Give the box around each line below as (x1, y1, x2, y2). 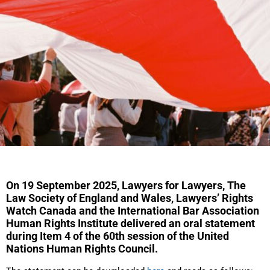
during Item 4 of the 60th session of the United (6, 230, 229, 242)
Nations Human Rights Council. (6, 242, 158, 255)
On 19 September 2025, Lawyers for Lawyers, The (6, 179, 246, 192)
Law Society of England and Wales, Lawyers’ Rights (6, 192, 253, 204)
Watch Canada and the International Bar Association (6, 204, 259, 217)
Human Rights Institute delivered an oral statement (6, 217, 255, 230)
